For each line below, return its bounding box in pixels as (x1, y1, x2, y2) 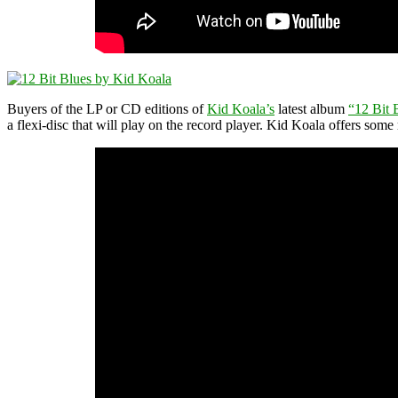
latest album (275, 100, 348, 116)
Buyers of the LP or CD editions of (7, 100, 207, 116)
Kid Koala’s (207, 100, 275, 116)
